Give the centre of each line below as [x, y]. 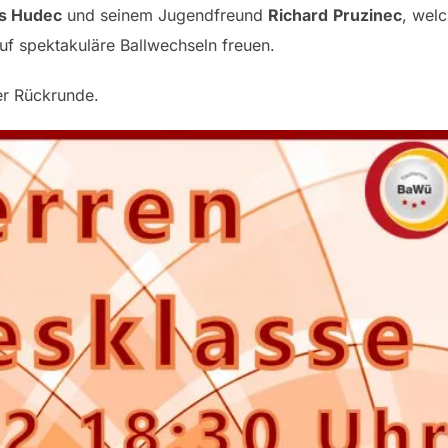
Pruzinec [367, 14]
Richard [298, 14]
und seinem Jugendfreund [165, 14]
